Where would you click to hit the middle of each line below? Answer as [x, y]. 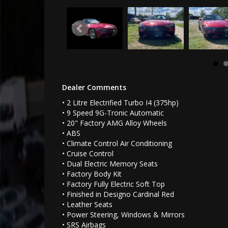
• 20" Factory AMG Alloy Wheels [115, 123]
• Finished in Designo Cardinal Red [118, 194]
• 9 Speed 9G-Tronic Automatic [113, 113]
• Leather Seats [87, 205]
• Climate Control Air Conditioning [117, 144]
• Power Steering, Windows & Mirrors [123, 215]
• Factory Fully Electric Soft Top [113, 184]
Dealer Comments [94, 88]
